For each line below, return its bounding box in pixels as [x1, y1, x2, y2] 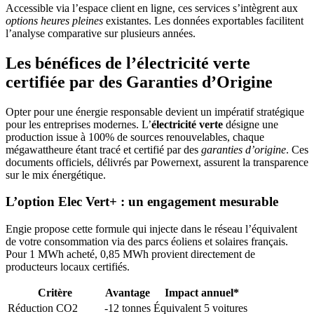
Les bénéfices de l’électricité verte [6, 53, 250, 72]
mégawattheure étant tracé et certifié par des [6, 143, 201, 156]
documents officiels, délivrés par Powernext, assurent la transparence [6, 156, 308, 168]
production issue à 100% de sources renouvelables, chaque [6, 130, 264, 143]
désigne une [223, 118, 278, 130]
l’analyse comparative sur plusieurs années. [6, 27, 196, 39]
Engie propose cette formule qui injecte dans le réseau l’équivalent [6, 222, 297, 235]
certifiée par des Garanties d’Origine [6, 72, 273, 91]
